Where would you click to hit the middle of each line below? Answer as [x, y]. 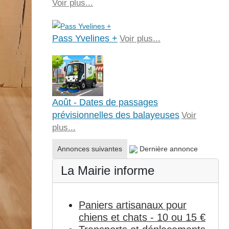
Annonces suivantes [89, 149]
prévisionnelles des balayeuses [116, 115]
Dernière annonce [168, 149]
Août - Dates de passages [105, 102]
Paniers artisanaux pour [132, 205]
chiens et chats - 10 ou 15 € [142, 217]
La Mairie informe [107, 171]
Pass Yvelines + [85, 39]
